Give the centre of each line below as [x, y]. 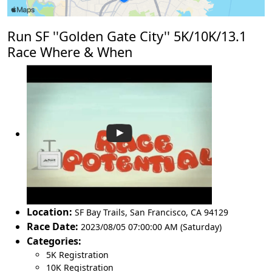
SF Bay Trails [100, 212]
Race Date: [53, 226]
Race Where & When [70, 52]
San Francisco [158, 212]
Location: [49, 212]
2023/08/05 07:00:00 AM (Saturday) [151, 226]
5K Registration [77, 254]
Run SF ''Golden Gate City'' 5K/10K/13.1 [127, 36]
